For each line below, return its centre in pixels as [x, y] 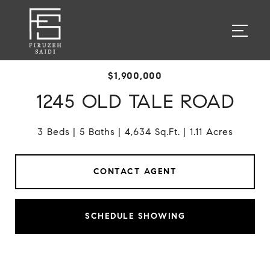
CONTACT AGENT [135, 171]
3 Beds [53, 132]
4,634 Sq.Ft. [152, 132]
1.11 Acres [211, 132]
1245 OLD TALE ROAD [135, 101]
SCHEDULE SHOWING [135, 216]
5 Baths [97, 132]
